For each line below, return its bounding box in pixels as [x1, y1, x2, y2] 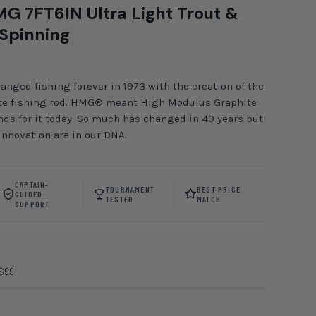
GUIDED [15, 189, 43, 200]
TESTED [106, 194, 134, 205]
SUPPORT [15, 199, 50, 209]
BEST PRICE [197, 184, 241, 195]
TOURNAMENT [106, 184, 154, 195]
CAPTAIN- [15, 179, 49, 190]
